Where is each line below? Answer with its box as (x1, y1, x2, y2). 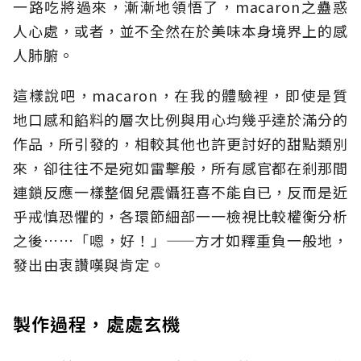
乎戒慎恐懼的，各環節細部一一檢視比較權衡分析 (13, 205, 348, 227)
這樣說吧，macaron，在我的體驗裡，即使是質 (13, 85, 348, 106)
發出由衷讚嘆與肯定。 (13, 254, 165, 276)
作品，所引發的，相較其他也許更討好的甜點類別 (13, 133, 348, 155)
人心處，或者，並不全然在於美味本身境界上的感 (13, 20, 348, 42)
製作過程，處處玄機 (13, 310, 180, 337)
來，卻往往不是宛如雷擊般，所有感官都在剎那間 (13, 157, 348, 179)
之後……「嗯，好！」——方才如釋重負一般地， (13, 230, 348, 251)
